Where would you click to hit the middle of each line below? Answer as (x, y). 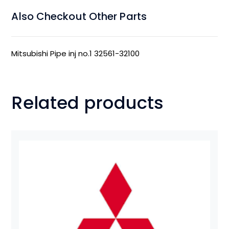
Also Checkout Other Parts (79, 16)
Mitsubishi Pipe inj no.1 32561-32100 (76, 53)
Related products (88, 102)
